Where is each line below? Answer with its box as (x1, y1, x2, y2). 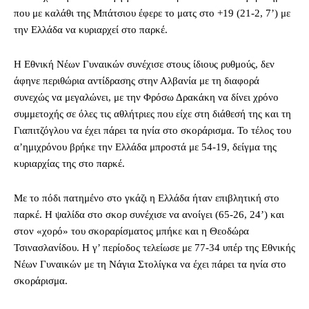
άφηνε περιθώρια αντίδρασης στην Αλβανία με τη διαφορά (14, 75, 259, 87)
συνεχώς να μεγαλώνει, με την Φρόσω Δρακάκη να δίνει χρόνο (14, 92, 279, 103)
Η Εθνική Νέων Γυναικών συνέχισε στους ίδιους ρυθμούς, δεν (14, 59, 275, 70)
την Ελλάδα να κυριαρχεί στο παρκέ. (14, 24, 168, 36)
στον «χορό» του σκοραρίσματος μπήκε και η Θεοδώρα (14, 226, 249, 237)
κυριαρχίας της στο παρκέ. (14, 158, 125, 170)
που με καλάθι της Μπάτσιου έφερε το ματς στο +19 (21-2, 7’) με (14, 8, 290, 19)
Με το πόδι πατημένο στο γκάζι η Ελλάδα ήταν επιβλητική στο (14, 192, 279, 204)
